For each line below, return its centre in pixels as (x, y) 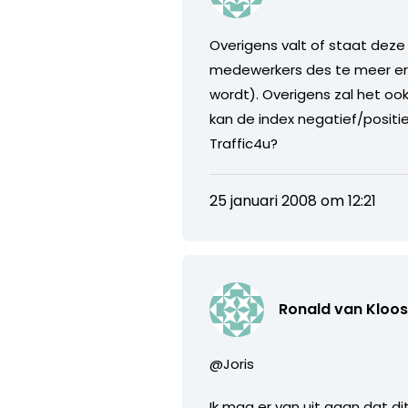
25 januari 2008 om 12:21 (293, 200)
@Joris (232, 363)
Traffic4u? (244, 143)
